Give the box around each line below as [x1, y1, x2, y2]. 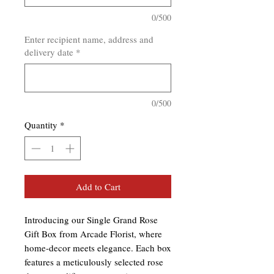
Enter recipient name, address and [24, 33, 154, 46]
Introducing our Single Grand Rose [24, 213, 158, 226]
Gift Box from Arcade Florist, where [24, 227, 162, 240]
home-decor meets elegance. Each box [24, 241, 171, 254]
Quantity [24, 119, 57, 131]
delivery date [24, 46, 73, 59]
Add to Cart [75, 180, 120, 193]
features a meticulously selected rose [24, 255, 163, 268]
